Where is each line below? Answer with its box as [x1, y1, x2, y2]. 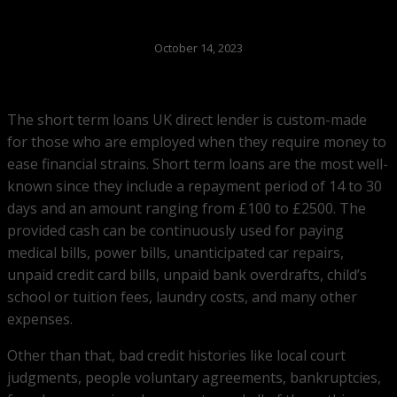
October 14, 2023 [154, 40, 243, 57]
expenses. [7, 309, 73, 330]
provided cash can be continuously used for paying [7, 221, 344, 241]
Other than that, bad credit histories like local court [7, 346, 346, 366]
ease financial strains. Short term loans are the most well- [7, 154, 388, 175]
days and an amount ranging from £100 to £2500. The [7, 198, 366, 219]
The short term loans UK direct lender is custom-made [7, 110, 367, 130]
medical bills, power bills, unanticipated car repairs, [7, 243, 344, 263]
